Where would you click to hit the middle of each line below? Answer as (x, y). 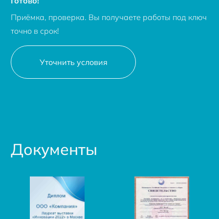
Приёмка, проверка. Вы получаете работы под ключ (109, 17)
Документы (54, 149)
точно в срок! (35, 31)
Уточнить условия (73, 62)
